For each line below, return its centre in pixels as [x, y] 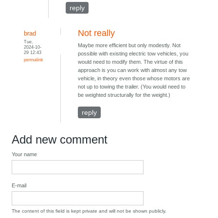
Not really [97, 33]
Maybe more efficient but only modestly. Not [129, 45]
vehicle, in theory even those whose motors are [134, 79]
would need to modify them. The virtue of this [131, 62]
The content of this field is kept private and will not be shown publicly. [89, 211]
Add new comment [60, 140]
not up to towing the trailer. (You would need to [132, 87]
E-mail [19, 186]
